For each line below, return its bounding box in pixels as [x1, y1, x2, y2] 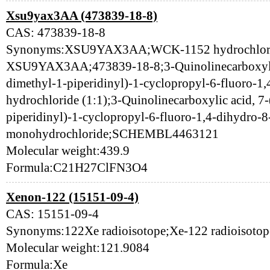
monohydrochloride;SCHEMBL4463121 [6, 127, 219, 141]
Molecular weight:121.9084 [6, 240, 149, 255]
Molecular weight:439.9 [6, 143, 130, 158]
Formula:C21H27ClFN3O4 [6, 160, 148, 175]
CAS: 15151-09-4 [6, 207, 99, 221]
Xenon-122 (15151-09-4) [6, 190, 139, 204]
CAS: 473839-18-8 [6, 25, 105, 40]
